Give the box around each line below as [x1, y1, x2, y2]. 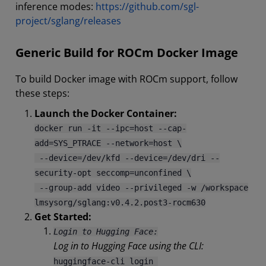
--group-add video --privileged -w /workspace [34, 183, 248, 192]
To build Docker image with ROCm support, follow [15, 72, 237, 85]
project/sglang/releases [15, 14, 121, 27]
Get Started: [34, 210, 94, 223]
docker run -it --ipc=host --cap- [34, 123, 186, 133]
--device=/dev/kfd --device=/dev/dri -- [34, 153, 220, 163]
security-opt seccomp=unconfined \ [34, 168, 191, 178]
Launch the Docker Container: [34, 107, 179, 120]
